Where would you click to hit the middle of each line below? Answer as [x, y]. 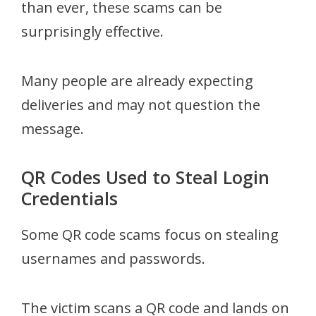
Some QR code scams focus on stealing [150, 234]
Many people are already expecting [137, 80]
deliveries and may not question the [141, 104]
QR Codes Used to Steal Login [145, 177]
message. [53, 128]
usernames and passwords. [113, 258]
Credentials [69, 198]
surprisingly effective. [92, 31]
